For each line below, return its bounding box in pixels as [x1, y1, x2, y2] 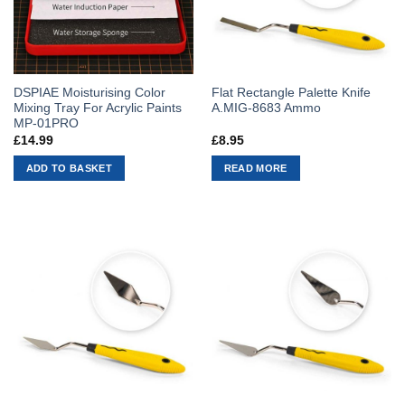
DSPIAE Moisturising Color [13, 86, 165, 100]
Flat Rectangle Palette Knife [211, 86, 371, 100]
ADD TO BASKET [25, 163, 113, 174]
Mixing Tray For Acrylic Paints [13, 101, 182, 116]
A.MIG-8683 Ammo [211, 101, 321, 116]
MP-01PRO [13, 117, 79, 131]
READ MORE [223, 163, 287, 174]
